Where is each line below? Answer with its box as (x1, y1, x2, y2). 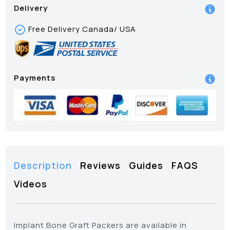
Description (14, 159, 72, 171)
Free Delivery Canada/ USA (28, 23, 137, 34)
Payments (14, 72, 56, 83)
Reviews (80, 159, 121, 171)
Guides (129, 159, 164, 171)
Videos (14, 177, 48, 190)
